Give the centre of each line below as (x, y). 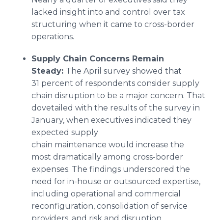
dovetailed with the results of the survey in (116, 108)
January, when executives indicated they (111, 120)
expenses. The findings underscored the (111, 169)
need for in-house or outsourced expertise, (116, 181)
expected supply (65, 132)
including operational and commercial (106, 194)
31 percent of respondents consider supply (115, 83)
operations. (54, 37)
